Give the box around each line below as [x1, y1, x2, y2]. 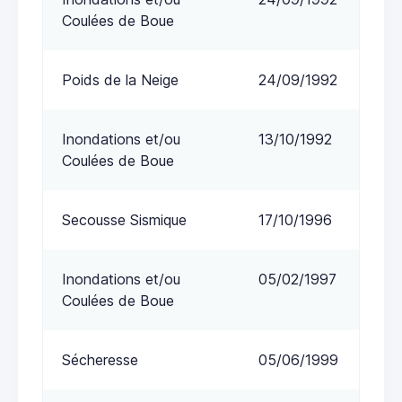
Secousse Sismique [62, 211, 187, 230]
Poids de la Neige [62, 71, 179, 90]
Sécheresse [62, 351, 138, 370]
